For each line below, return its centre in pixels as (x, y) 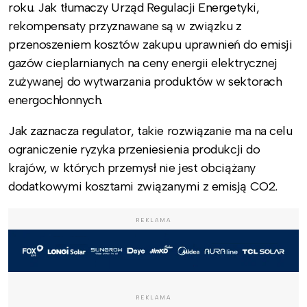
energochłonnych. (56, 100)
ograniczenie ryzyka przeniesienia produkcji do (134, 149)
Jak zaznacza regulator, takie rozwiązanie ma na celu (150, 131)
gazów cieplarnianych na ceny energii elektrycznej (143, 63)
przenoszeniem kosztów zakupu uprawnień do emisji (150, 44)
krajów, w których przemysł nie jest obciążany (132, 168)
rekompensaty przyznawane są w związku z (125, 26)
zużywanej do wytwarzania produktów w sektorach (145, 81)
